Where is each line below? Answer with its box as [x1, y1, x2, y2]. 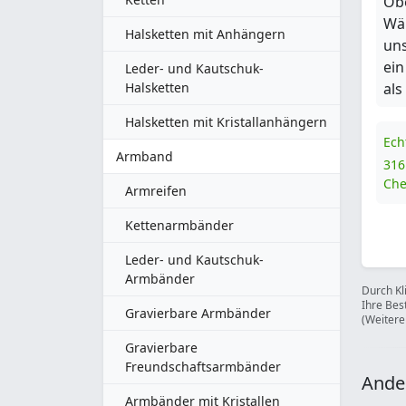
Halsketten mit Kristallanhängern [125, 113, 327, 130]
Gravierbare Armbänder [125, 304, 271, 322]
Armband [116, 148, 173, 165]
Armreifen [125, 182, 187, 199]
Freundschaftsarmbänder [125, 358, 281, 375]
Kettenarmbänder [125, 217, 234, 234]
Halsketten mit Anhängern [125, 25, 285, 43]
